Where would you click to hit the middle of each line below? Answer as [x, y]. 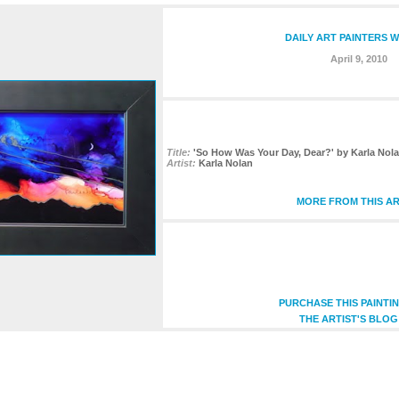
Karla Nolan [226, 163]
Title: [179, 152]
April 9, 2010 [359, 58]
